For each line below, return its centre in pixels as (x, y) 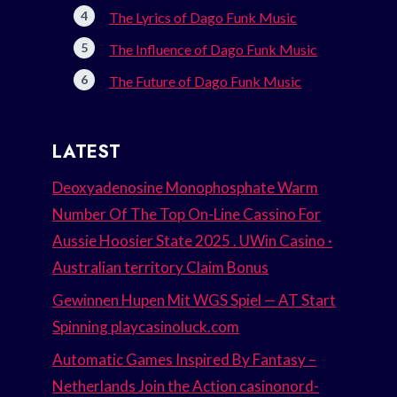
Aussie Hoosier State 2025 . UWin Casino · (193, 241)
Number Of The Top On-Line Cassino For (187, 214)
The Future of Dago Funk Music (206, 82)
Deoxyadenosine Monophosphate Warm (186, 188)
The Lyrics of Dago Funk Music (203, 18)
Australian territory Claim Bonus (161, 268)
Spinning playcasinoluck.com (146, 326)
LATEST (87, 152)
